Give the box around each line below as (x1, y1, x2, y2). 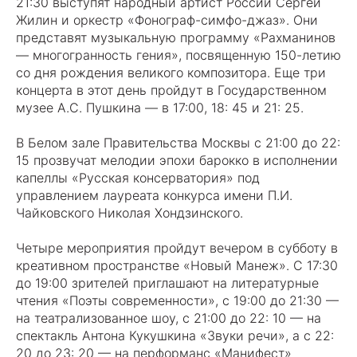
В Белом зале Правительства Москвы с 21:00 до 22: (16, 135, 340, 151)
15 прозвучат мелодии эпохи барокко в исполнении (16, 152, 338, 168)
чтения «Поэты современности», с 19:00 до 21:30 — (16, 292, 339, 308)
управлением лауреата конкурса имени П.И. (16, 187, 292, 203)
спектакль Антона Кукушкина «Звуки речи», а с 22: (16, 328, 334, 343)
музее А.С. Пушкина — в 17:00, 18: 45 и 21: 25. (16, 100, 304, 116)
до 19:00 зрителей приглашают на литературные (16, 275, 319, 291)
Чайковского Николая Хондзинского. (16, 205, 243, 221)
